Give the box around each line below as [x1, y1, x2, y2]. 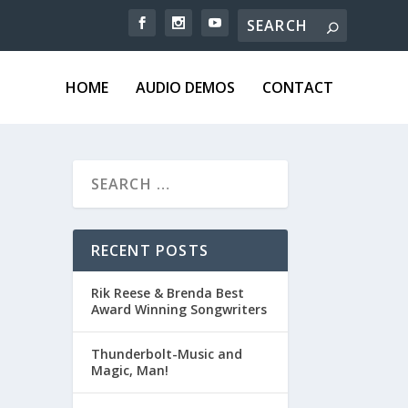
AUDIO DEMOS [135, 76, 235, 97]
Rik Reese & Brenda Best [90, 283, 244, 301]
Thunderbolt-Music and [90, 344, 242, 362]
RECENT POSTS [90, 240, 209, 260]
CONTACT [261, 76, 333, 97]
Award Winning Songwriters [90, 300, 267, 318]
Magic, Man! [90, 361, 168, 379]
